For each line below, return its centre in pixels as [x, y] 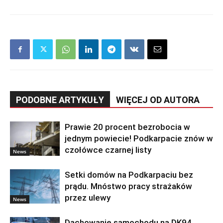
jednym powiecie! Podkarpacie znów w [139, 139]
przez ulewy [88, 198]
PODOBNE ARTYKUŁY [60, 100]
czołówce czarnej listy [108, 150]
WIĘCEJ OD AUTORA [158, 100]
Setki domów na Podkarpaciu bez [129, 175]
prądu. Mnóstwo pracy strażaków [128, 186]
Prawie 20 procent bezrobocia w [127, 127]
